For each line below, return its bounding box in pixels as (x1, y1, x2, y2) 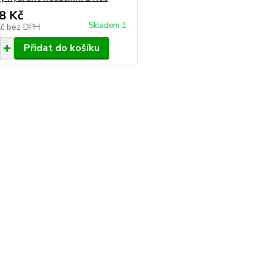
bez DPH (6, 21, 40, 33)
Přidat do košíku (23, 41, 100, 55)
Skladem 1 (89, 20, 129, 31)
